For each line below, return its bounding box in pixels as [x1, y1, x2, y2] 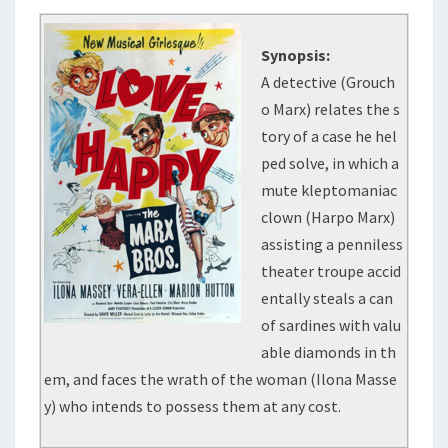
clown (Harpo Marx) [261, 207, 396, 227]
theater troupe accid [261, 261, 402, 281]
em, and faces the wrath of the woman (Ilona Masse [44, 369, 398, 389]
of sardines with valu [261, 315, 402, 335]
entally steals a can [261, 288, 394, 308]
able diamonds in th [261, 342, 397, 362]
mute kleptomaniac [261, 180, 398, 200]
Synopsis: [261, 45, 331, 65]
